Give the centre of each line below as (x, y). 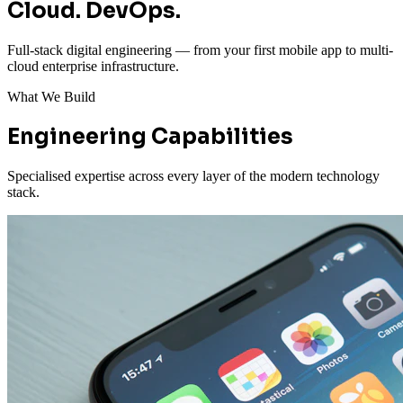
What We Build (51, 97)
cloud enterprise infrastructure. (93, 67)
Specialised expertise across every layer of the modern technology (193, 176)
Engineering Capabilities (150, 137)
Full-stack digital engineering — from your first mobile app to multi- (200, 50)
